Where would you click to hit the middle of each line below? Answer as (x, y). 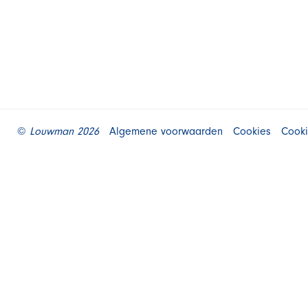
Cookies (252, 131)
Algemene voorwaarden (166, 131)
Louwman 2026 (64, 131)
